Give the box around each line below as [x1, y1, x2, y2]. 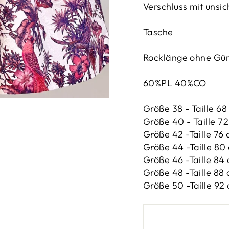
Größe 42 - [143, 128, 189, 141]
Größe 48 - [143, 167, 189, 179]
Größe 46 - [143, 154, 189, 166]
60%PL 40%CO [143, 77, 207, 89]
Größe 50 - [143, 179, 190, 192]
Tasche [143, 26, 173, 38]
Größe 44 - [143, 141, 190, 153]
